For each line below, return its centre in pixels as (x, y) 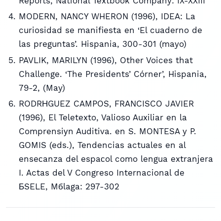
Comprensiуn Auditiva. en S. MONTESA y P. (107, 131)
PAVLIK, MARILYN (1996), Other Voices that (106, 60)
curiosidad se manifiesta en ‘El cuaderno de (110, 30)
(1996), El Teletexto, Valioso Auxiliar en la (103, 117)
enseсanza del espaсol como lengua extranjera (116, 159)
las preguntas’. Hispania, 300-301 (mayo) (102, 44)
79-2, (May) (42, 88)
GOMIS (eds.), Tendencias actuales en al (102, 145)
